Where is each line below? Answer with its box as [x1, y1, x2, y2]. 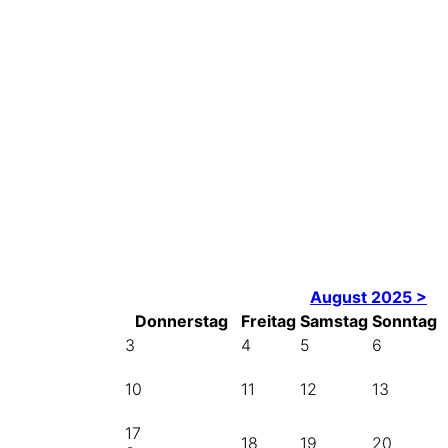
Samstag [300, 311, 368, 332]
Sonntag [372, 311, 437, 332]
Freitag [241, 311, 296, 332]
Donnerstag [134, 311, 228, 332]
